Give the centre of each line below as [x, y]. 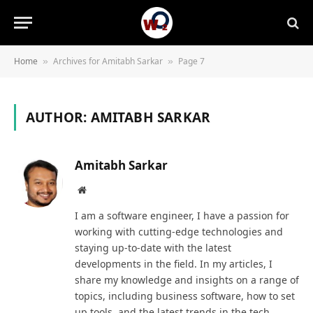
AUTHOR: [58, 117]
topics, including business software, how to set [185, 296]
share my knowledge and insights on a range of [187, 280]
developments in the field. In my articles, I [174, 264]
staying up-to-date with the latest [153, 248]
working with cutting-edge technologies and [179, 232]
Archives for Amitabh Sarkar [108, 61]
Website [101, 189]
